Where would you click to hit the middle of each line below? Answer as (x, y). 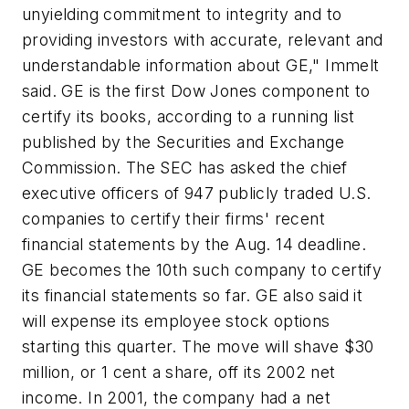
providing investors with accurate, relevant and (203, 40)
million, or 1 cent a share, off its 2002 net (179, 372)
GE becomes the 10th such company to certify (202, 270)
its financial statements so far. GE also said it (193, 296)
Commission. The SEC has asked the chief (185, 168)
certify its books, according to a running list (189, 117)
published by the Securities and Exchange (183, 142)
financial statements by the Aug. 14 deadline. (194, 245)
